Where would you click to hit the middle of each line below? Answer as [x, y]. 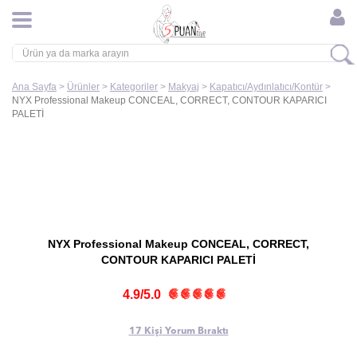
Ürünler [83, 87]
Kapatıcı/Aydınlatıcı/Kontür [266, 87]
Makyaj [184, 87]
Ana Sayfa [34, 87]
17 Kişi [145, 331]
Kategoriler [134, 87]
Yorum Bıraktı [195, 331]
